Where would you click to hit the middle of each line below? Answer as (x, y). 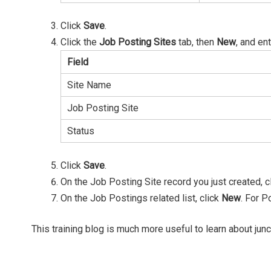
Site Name (89, 85)
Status (81, 131)
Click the (80, 42)
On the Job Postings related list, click (141, 198)
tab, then (196, 42)
